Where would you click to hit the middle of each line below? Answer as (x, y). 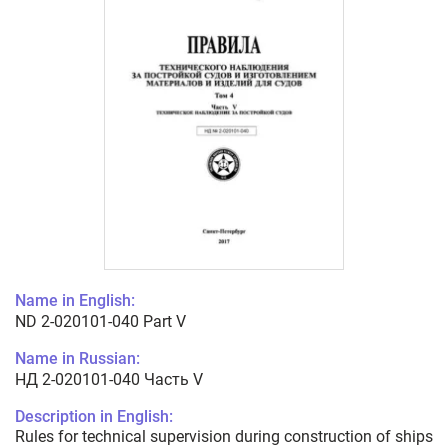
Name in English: (75, 301)
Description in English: (94, 417)
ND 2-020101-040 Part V (100, 322)
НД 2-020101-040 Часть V (109, 380)
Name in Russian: (77, 359)
